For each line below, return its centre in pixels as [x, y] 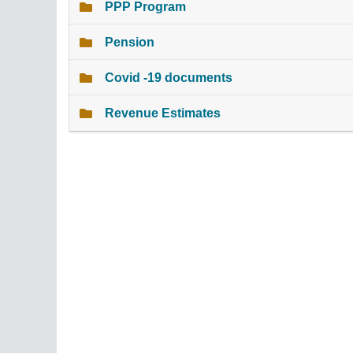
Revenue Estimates [163, 113]
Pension [130, 43]
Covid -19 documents [169, 78]
